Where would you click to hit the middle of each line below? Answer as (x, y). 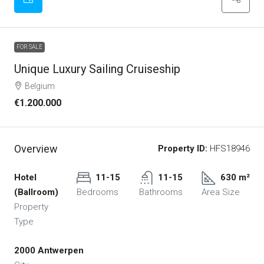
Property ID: (183, 149)
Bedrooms (98, 192)
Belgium (40, 86)
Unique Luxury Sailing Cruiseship (97, 69)
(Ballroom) (36, 192)
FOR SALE (29, 47)
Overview (36, 149)
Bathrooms (161, 192)
